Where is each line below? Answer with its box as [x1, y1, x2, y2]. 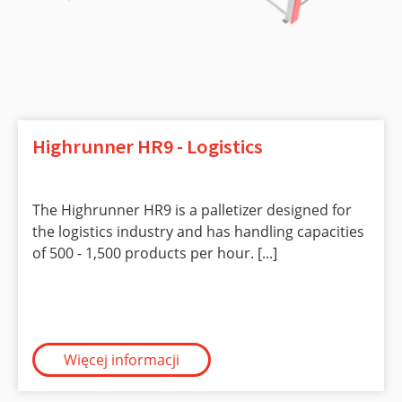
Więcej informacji [64, 349, 179, 370]
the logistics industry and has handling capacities [32, 221, 364, 241]
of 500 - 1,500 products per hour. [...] [32, 242, 277, 263]
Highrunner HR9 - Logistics [32, 133, 263, 159]
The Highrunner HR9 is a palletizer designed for [32, 199, 352, 220]
